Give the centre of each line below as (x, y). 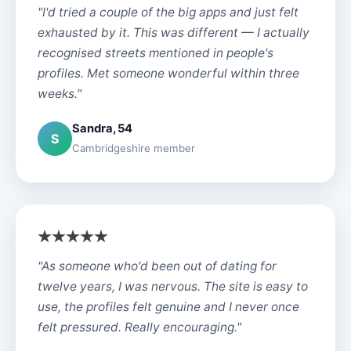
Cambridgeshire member (134, 148)
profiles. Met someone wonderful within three (168, 73)
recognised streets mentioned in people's (156, 53)
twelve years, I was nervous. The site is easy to (173, 286)
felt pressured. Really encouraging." (139, 327)
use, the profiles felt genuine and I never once (168, 307)
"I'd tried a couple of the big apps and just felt (168, 12)
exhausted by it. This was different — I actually (174, 33)
